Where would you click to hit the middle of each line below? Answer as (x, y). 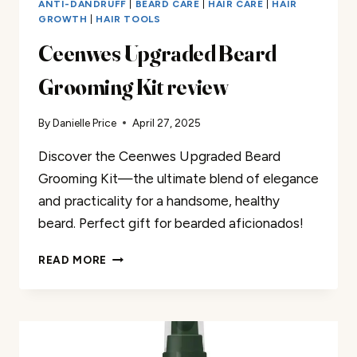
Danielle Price (85, 123)
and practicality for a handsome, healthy (159, 201)
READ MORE (73, 260)
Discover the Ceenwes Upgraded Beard (159, 157)
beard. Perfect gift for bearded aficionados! (171, 224)
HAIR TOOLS (128, 19)
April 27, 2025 (167, 123)
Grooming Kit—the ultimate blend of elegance (178, 179)
